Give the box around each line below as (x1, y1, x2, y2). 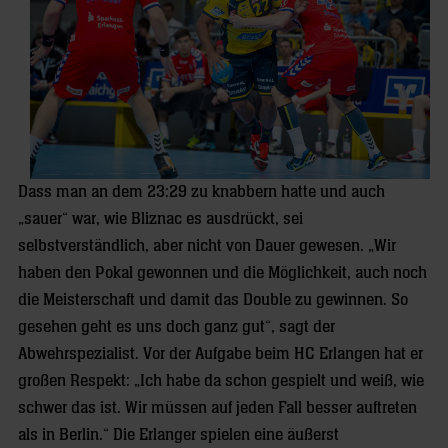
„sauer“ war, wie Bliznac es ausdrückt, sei (18, 210, 303, 228)
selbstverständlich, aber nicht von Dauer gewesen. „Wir (18, 237, 396, 255)
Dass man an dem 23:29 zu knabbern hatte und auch (18, 183, 385, 201)
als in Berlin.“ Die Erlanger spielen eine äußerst (18, 426, 339, 444)
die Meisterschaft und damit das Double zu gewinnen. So (18, 291, 408, 309)
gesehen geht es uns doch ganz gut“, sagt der (18, 318, 335, 336)
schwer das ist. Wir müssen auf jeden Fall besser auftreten (18, 399, 417, 417)
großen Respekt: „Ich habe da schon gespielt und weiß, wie (18, 372, 424, 390)
